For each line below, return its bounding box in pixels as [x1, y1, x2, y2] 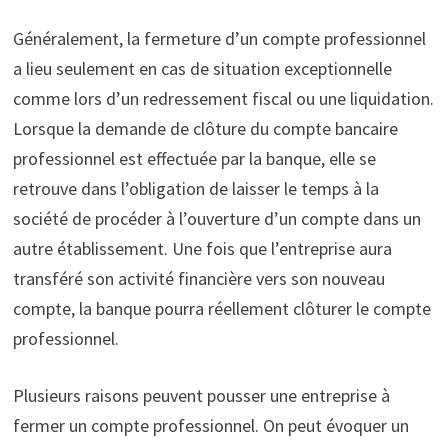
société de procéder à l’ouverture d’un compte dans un [12, 207, 421, 231]
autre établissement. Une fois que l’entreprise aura [12, 237, 392, 261]
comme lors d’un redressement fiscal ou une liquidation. [12, 87, 434, 111]
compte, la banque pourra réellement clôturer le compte [12, 297, 431, 321]
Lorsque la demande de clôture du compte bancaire [12, 117, 398, 141]
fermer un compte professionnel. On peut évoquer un [12, 414, 409, 438]
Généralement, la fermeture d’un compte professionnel [12, 27, 426, 51]
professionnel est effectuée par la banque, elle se [12, 147, 376, 171]
